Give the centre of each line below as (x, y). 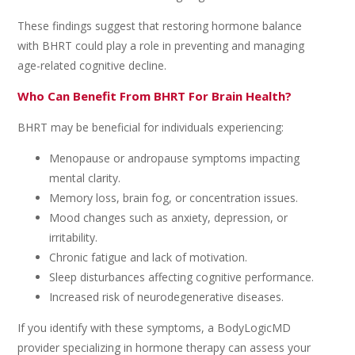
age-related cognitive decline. (92, 65)
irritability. (74, 237)
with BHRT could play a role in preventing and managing (161, 46)
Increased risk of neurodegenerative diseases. (167, 297)
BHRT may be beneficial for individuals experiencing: (151, 127)
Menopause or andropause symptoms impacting (175, 158)
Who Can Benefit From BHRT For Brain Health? (155, 96)
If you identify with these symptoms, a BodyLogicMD (155, 328)
